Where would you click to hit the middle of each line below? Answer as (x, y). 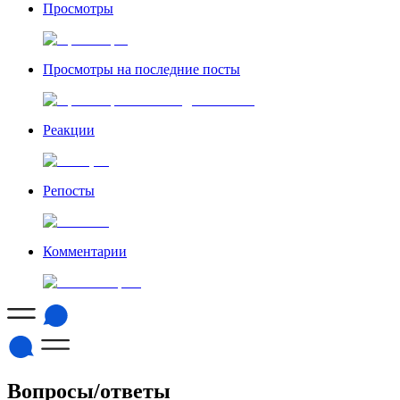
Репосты (69, 190)
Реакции (69, 129)
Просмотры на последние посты (142, 69)
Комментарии (85, 251)
